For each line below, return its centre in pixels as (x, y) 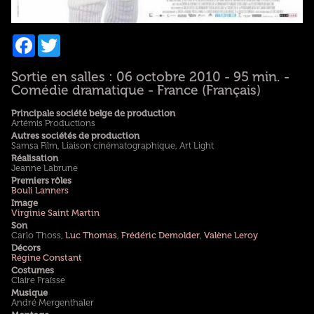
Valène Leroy (231, 236)
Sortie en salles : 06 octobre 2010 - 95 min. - (150, 77)
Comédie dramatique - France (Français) (136, 91)
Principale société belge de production (93, 114)
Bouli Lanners (40, 191)
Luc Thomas (91, 236)
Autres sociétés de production (75, 136)
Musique (29, 293)
